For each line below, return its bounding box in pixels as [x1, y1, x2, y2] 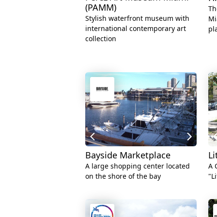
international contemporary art [85, 24, 186, 33]
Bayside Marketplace [85, 149, 170, 161]
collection [85, 34, 116, 44]
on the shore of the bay [85, 171, 161, 181]
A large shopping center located [85, 161, 190, 171]
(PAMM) [85, 1, 116, 14]
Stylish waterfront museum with [85, 14, 189, 23]
